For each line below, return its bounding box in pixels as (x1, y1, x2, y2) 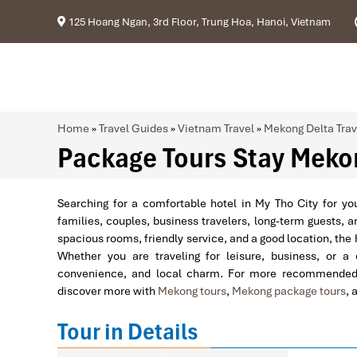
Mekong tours (158, 284, 226, 299)
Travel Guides (99, 121, 168, 136)
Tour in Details (57, 317, 198, 347)
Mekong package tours (232, 284, 346, 299)
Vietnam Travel (178, 121, 254, 136)
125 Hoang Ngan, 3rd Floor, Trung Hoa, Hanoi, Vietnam (66, 14, 331, 29)
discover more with (57, 284, 158, 299)
